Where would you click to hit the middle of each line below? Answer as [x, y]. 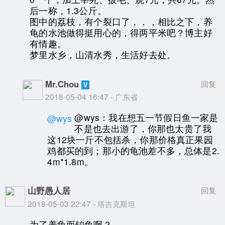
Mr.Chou [62, 84]
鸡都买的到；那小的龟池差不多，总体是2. [133, 150]
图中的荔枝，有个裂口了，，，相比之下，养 [121, 22]
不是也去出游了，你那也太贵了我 [143, 128]
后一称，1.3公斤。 [68, 11]
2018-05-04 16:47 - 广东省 [92, 96]
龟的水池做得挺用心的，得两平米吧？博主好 [121, 33]
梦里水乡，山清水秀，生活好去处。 [103, 55]
